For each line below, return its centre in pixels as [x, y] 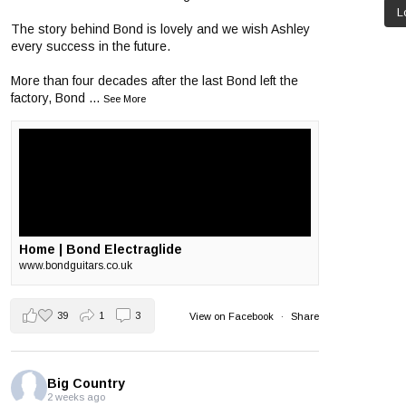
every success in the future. [90, 47]
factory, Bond [49, 98]
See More [124, 99]
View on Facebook [232, 316]
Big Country [86, 383]
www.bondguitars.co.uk [75, 266]
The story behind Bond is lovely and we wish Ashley [160, 29]
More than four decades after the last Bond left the [154, 81]
